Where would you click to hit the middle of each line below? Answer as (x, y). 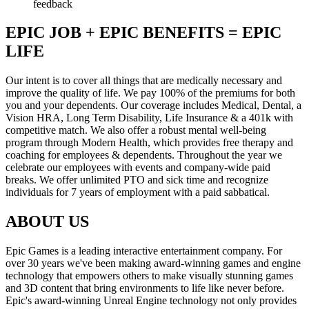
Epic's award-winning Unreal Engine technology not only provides (151, 301)
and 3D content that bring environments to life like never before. (145, 288)
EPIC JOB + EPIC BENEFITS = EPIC (143, 33)
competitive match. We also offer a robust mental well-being (136, 130)
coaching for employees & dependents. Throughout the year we (144, 155)
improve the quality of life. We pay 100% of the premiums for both (150, 93)
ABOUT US (47, 222)
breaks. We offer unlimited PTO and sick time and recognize (137, 180)
